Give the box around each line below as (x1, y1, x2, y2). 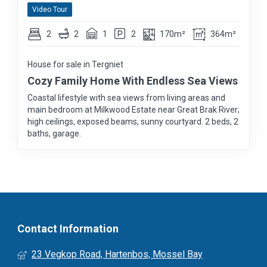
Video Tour (32, 5, 67, 14)
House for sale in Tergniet (27, 60, 123, 70)
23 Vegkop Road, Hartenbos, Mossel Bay (32, 249, 203, 260)
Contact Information (17, 222, 119, 235)
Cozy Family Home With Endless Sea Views (27, 74, 238, 88)
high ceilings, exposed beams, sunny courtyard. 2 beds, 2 (27, 117, 238, 127)
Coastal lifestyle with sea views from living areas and (27, 93, 225, 103)
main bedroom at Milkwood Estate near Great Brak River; (27, 105, 240, 115)
